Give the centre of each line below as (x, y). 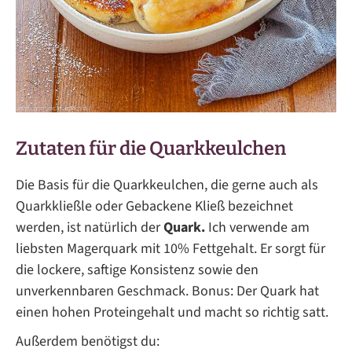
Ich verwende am (257, 228)
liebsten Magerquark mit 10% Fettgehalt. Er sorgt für (170, 249)
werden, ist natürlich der (90, 228)
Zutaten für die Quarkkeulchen (151, 149)
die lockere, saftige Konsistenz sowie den (137, 270)
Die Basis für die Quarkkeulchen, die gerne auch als (167, 185)
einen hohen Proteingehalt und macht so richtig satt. (172, 313)
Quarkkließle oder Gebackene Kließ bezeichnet (154, 207)
